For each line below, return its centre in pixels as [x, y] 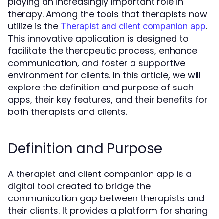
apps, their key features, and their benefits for [108, 99]
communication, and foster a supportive [97, 63]
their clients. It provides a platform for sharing [108, 210]
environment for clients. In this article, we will [104, 75]
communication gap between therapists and [106, 198]
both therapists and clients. [67, 111]
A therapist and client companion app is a [100, 174]
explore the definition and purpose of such [101, 87]
